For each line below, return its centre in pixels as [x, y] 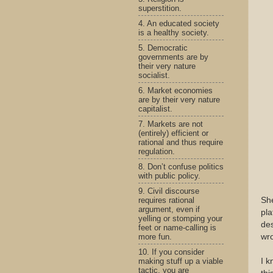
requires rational [166, 200]
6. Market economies [175, 90]
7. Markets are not [171, 124]
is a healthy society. [174, 32]
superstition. [160, 8]
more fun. [155, 236]
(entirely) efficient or [173, 133]
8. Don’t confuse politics [181, 166]
